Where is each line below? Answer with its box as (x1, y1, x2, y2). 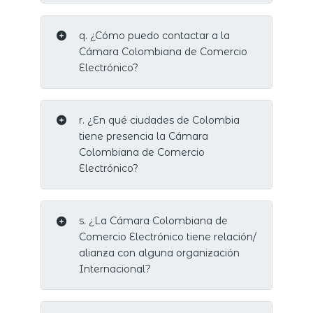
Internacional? (78, 263, 151, 275)
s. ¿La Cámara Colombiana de (78, 214, 228, 227)
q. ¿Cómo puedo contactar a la (78, 29, 230, 42)
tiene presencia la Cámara (78, 129, 208, 143)
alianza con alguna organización (78, 247, 240, 259)
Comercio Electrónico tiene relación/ (78, 231, 256, 243)
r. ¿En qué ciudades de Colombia (78, 113, 240, 126)
